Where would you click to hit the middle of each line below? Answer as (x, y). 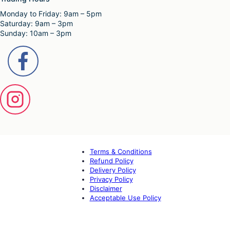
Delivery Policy (113, 170)
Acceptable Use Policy (125, 197)
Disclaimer (106, 188)
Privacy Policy (111, 179)
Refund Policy (111, 160)
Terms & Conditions (121, 151)
